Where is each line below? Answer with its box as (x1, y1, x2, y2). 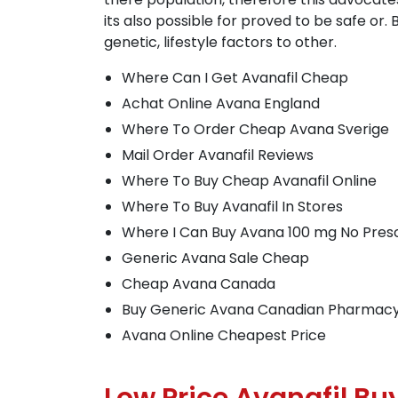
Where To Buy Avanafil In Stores (122, 196, 343, 217)
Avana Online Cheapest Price (122, 325, 326, 346)
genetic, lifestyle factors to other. (104, 32, 337, 52)
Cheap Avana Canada (122, 274, 275, 294)
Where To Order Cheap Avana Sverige (122, 119, 389, 139)
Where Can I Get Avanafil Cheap (122, 68, 348, 88)
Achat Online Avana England (122, 93, 320, 114)
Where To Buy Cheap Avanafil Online (122, 171, 377, 191)
